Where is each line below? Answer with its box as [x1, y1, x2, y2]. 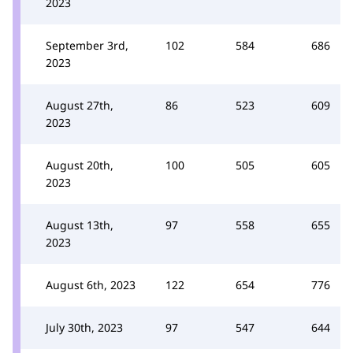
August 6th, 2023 [46, 277, 136, 292]
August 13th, [46, 217, 113, 232]
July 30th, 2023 [46, 320, 123, 335]
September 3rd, [46, 38, 128, 53]
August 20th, [46, 158, 113, 173]
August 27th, [46, 98, 113, 113]
